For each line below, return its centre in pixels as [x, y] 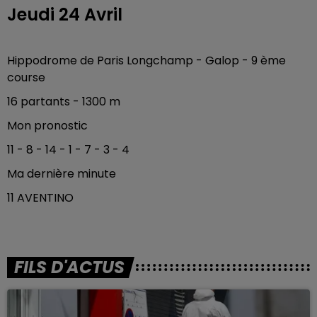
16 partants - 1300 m [64, 102]
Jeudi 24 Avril [65, 15]
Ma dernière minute [63, 174]
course [28, 77]
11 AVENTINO [40, 198]
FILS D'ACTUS [69, 267]
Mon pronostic [49, 126]
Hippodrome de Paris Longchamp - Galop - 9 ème [146, 60]
